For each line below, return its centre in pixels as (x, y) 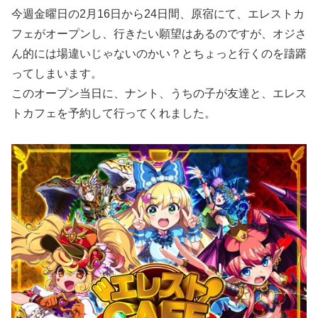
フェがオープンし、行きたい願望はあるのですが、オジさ (159, 34)
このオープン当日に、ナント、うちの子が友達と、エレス (159, 94)
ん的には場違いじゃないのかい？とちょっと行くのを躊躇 (159, 54)
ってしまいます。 (57, 74)
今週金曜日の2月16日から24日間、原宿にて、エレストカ (158, 14)
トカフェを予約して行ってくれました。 (114, 114)
